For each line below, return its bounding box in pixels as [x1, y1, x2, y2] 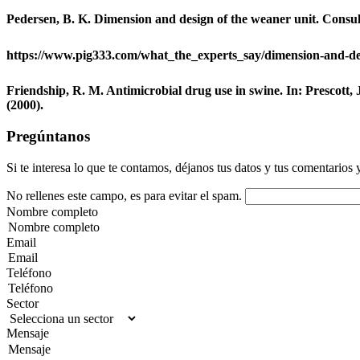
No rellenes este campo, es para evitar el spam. [6, 188, 245, 202]
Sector [6, 296, 39, 310]
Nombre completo [6, 204, 98, 219]
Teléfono [6, 265, 51, 280]
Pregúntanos [6, 128, 90, 145]
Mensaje [6, 325, 49, 340]
